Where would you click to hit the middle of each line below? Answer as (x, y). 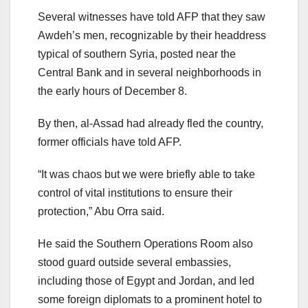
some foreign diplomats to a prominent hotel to (150, 299)
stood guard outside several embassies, (134, 262)
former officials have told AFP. (110, 142)
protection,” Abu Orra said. (101, 211)
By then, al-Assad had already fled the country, (151, 123)
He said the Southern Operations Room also (145, 243)
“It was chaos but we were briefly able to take (146, 174)
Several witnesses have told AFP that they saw (152, 16)
